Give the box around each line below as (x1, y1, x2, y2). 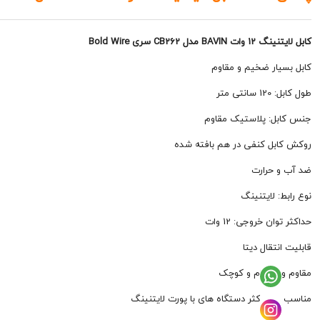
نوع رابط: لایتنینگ (241, 188, 311, 204)
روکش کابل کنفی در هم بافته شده (174, 136, 311, 152)
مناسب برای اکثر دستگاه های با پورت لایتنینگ (131, 291, 311, 306)
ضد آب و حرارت (251, 162, 311, 178)
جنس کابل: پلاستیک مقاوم (204, 111, 311, 126)
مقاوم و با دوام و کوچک (219, 265, 311, 281)
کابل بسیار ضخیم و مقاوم (211, 59, 311, 75)
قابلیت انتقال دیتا (243, 239, 311, 255)
